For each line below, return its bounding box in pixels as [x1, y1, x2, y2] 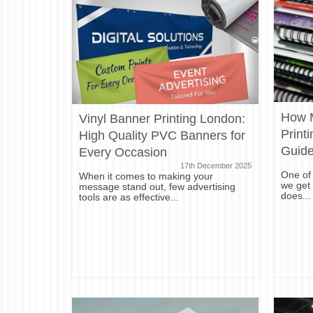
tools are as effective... [79, 191, 179, 203]
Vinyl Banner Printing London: [79, 112, 245, 126]
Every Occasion [79, 145, 167, 160]
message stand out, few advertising [79, 181, 235, 193]
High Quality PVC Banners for [79, 129, 245, 143]
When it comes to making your [79, 170, 213, 182]
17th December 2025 [180, 161, 252, 170]
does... [281, 189, 312, 201]
